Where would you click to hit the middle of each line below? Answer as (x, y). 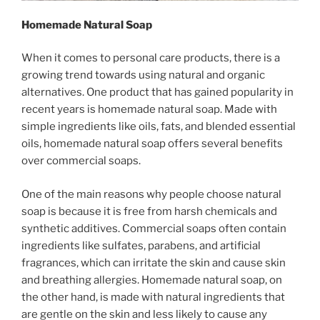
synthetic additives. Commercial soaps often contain (154, 228)
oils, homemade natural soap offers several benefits (152, 144)
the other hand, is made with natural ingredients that (153, 297)
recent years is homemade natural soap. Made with (149, 110)
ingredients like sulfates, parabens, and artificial (141, 245)
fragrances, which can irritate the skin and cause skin (154, 262)
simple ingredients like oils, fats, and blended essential (159, 127)
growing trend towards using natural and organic (143, 75)
